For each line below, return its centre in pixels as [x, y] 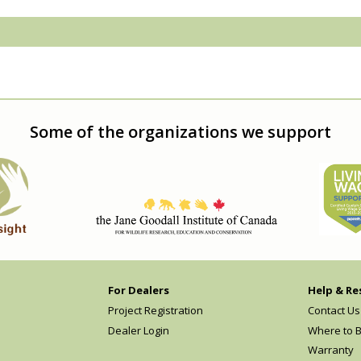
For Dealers [138, 290]
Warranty [331, 350]
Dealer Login [138, 330]
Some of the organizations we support [180, 131]
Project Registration [155, 310]
